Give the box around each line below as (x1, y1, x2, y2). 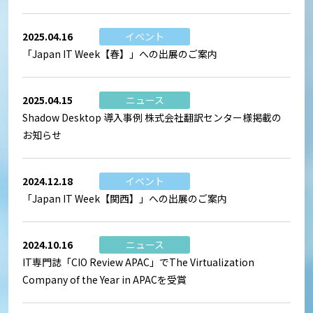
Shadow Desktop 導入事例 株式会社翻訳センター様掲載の (22, 110, 282, 124)
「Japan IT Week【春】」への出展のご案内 (22, 46, 217, 61)
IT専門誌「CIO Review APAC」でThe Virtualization (22, 254, 254, 269)
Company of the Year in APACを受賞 (22, 272, 187, 286)
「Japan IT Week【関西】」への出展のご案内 (22, 191, 227, 205)
